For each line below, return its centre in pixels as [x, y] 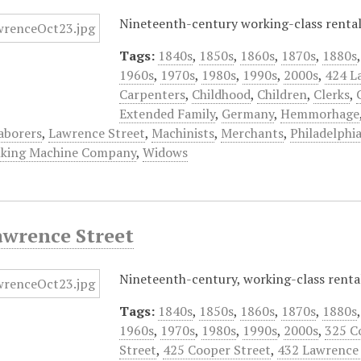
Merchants [253, 133]
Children [282, 94]
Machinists [183, 133]
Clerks [332, 94]
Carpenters [153, 94]
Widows [166, 152]
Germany [248, 114]
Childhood [222, 94]
